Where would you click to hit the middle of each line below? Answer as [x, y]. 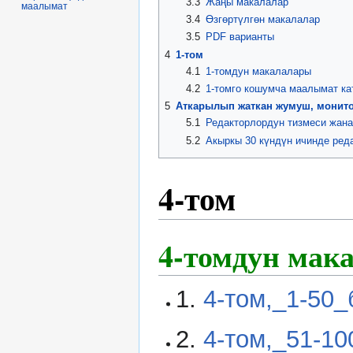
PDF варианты [240, 37]
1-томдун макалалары [258, 71]
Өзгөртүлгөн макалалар [262, 19]
